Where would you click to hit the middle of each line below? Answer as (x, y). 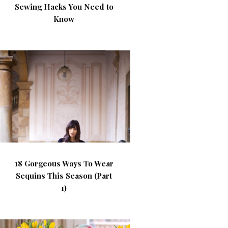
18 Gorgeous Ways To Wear (64, 163)
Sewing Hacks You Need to (64, 7)
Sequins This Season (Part (64, 176)
